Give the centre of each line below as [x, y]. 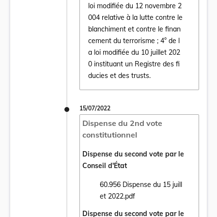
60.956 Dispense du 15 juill [141, 184]
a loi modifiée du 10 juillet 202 [134, 53]
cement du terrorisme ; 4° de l [134, 41]
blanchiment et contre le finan [134, 29]
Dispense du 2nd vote [122, 123]
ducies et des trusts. [119, 76]
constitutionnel [109, 134]
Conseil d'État [104, 165]
